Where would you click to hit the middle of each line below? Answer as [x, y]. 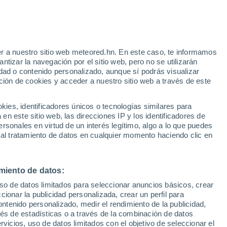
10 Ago [69, 147]
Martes [127, 135]
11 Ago [127, 147]
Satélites [29, 95]
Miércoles [185, 135]
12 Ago [185, 147]
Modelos [64, 95]
